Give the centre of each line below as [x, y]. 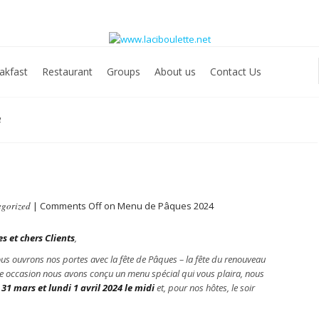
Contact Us [236, 72]
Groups [124, 72]
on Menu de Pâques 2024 [158, 206]
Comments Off [71, 206]
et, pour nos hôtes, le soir [205, 288]
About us [175, 72]
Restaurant [67, 72]
